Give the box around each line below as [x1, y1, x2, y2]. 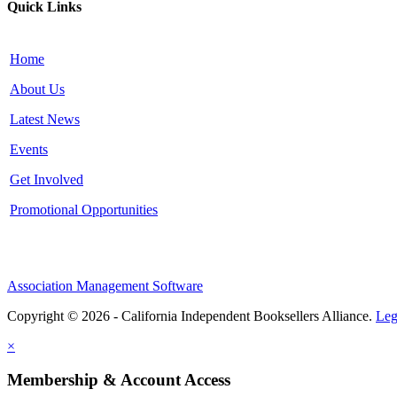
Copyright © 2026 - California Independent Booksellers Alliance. [7, 307, 376, 323]
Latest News [10, 111, 80, 127]
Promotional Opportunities [10, 201, 158, 217]
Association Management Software [7, 277, 203, 293]
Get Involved [10, 171, 83, 187]
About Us [10, 81, 65, 97]
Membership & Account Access [7, 370, 230, 390]
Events [10, 141, 48, 157]
